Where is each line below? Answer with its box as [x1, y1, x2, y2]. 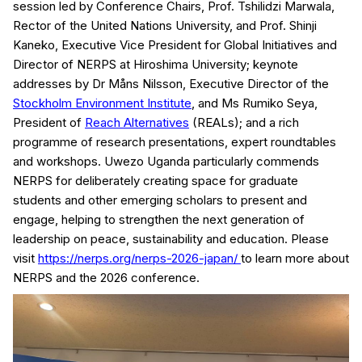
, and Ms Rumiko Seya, [192, 95, 318, 111]
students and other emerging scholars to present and [13, 192, 307, 208]
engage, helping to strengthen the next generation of [13, 211, 305, 227]
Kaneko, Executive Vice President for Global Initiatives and [13, 36, 337, 53]
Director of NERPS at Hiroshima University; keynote [13, 56, 298, 72]
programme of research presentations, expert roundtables [13, 133, 336, 149]
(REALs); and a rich [189, 114, 299, 130]
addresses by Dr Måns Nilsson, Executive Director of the [13, 75, 329, 91]
